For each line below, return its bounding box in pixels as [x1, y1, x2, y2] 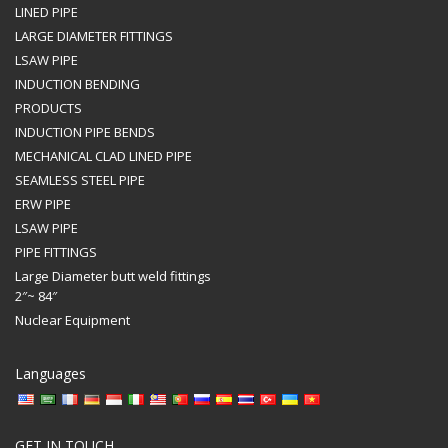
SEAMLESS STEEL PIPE [15, 170, 145, 189]
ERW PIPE [15, 194, 71, 213]
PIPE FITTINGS [15, 242, 97, 261]
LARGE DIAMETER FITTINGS [15, 26, 173, 45]
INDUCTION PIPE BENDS [15, 122, 155, 141]
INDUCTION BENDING [15, 74, 140, 93]
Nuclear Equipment [15, 310, 130, 329]
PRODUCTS [15, 98, 82, 117]
